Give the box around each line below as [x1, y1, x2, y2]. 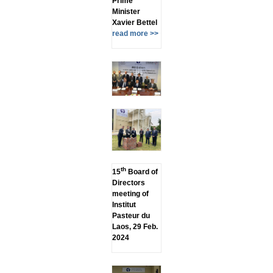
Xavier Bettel [112, 18, 157, 27]
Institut [112, 200, 136, 210]
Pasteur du [112, 211, 150, 221]
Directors [112, 179, 145, 188]
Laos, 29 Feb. [112, 222, 158, 232]
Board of [126, 168, 158, 177]
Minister [112, 7, 140, 16]
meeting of [112, 190, 149, 199]
